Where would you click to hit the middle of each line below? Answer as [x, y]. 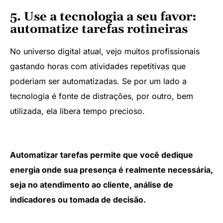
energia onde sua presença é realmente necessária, [111, 170]
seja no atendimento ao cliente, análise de [92, 185]
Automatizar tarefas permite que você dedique [102, 155]
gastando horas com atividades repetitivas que [98, 66]
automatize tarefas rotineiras [99, 29]
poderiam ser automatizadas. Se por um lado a [98, 81]
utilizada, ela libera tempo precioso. [77, 111]
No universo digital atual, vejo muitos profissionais [105, 51]
